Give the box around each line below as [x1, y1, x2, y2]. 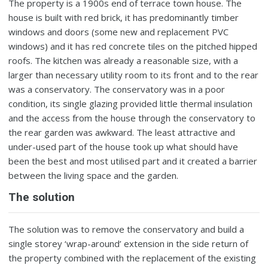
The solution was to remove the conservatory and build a [8, 223, 245, 235]
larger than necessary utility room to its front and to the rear [8, 68, 259, 81]
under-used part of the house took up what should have [8, 140, 239, 153]
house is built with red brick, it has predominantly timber [8, 11, 239, 23]
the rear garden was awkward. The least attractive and [8, 126, 236, 138]
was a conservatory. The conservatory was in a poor [8, 83, 226, 95]
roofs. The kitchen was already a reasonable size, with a [8, 54, 239, 66]
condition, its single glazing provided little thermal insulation [8, 97, 253, 109]
